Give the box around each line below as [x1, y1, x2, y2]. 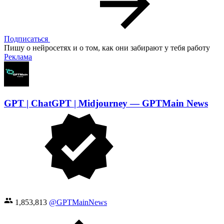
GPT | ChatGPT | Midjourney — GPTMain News [4, 98, 208, 109]
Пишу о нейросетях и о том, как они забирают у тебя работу [4, 43, 210, 52]
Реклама [4, 52, 32, 61]
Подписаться [4, 34, 50, 43]
